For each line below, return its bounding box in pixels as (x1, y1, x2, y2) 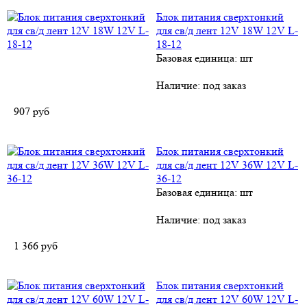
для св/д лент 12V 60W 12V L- (156, 293, 298, 306)
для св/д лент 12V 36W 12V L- (156, 158, 298, 171)
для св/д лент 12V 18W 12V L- (156, 24, 298, 37)
